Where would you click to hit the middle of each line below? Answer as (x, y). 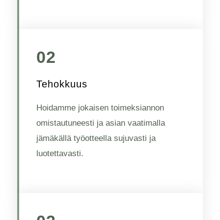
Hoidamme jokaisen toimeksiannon (100, 108)
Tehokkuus (62, 84)
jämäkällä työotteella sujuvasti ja (96, 138)
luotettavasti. (60, 153)
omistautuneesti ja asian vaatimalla (101, 123)
